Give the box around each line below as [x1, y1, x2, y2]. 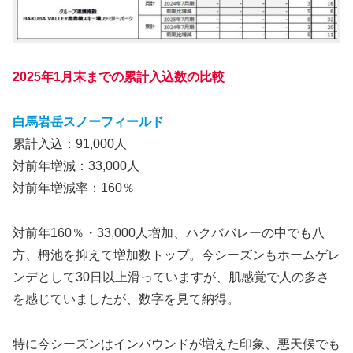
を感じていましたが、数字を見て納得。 [13, 292, 240, 306]
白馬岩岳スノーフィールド [13, 115, 164, 129]
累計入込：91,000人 [13, 137, 127, 151]
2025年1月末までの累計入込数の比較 [13, 70, 225, 84]
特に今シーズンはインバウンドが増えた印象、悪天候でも [13, 336, 340, 351]
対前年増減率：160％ [13, 181, 135, 195]
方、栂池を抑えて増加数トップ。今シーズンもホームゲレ [13, 247, 340, 262]
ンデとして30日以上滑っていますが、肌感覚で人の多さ [13, 269, 329, 284]
